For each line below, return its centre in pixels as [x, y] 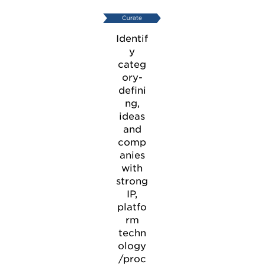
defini [132, 91]
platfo [132, 207]
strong [132, 181]
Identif [132, 39]
